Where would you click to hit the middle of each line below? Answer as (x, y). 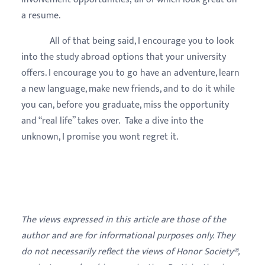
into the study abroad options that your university (124, 57)
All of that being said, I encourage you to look (127, 41)
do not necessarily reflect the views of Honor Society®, (130, 251)
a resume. (41, 15)
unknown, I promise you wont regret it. (101, 137)
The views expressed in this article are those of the (124, 219)
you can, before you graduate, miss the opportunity (125, 105)
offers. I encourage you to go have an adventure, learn (130, 73)
